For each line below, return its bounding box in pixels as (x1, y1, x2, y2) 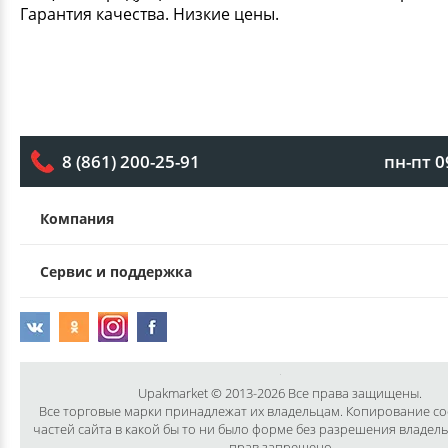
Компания (40, 208, 114, 228)
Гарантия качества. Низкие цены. (20, 2, 279, 25)
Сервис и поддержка (40, 261, 192, 281)
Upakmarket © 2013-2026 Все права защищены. (138, 383, 422, 402)
